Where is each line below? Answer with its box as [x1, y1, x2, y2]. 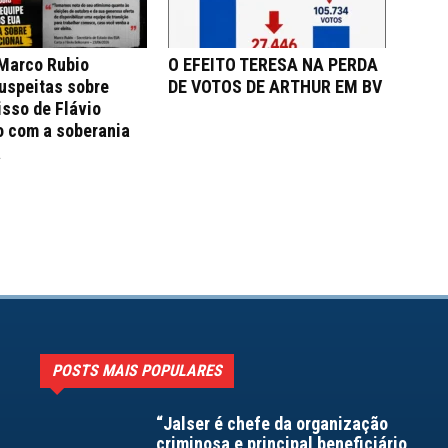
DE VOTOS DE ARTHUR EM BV [168, 75, 382, 97]
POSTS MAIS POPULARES [52, 360, 222, 380]
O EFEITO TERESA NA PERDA [168, 53, 378, 75]
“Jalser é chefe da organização [156, 412, 388, 434]
